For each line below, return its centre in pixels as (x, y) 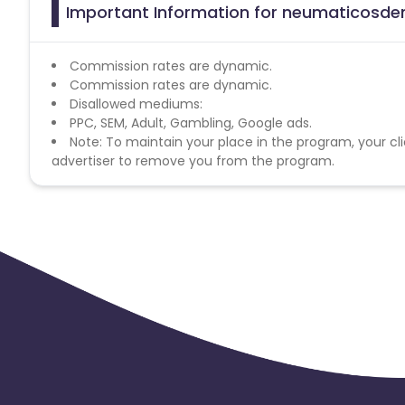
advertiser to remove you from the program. (193, 160)
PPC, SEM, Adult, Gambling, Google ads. (191, 122)
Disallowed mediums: (136, 104)
